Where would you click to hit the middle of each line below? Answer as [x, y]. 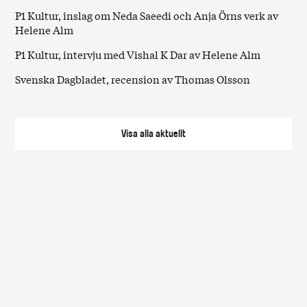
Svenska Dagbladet [61, 79]
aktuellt [171, 134]
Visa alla [138, 134]
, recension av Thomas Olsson [179, 79]
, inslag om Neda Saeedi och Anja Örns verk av [169, 15]
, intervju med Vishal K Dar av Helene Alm [160, 54]
